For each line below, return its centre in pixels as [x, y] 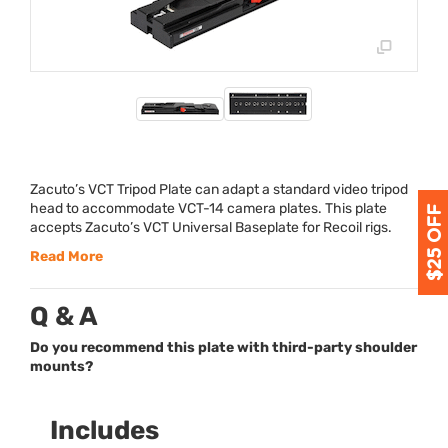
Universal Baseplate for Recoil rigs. [280, 228]
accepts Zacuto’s [86, 228]
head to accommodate [104, 209]
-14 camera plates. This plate [295, 209]
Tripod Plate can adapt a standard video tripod [261, 190]
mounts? [61, 367]
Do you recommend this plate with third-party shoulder [223, 348]
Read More [66, 257]
